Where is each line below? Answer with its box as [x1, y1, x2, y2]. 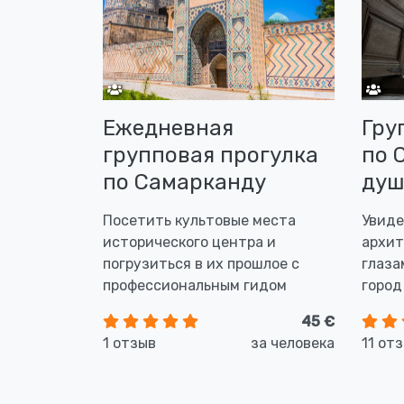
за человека [250, 335, 335, 352]
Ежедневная [103, 115, 234, 141]
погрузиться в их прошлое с [103, 255, 299, 272]
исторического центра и [103, 234, 276, 251]
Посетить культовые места [103, 212, 296, 229]
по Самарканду [103, 170, 266, 195]
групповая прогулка [103, 142, 318, 168]
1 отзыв [103, 335, 156, 352]
